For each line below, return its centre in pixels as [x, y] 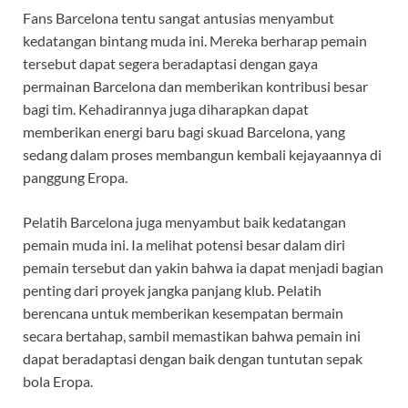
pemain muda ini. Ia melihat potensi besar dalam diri [184, 245]
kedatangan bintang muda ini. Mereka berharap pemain [195, 41]
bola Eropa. [58, 382]
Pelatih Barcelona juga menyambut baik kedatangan [184, 222]
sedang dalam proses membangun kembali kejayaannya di [202, 155]
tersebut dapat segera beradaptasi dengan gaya [170, 64]
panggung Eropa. [75, 178]
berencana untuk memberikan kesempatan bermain [183, 313]
